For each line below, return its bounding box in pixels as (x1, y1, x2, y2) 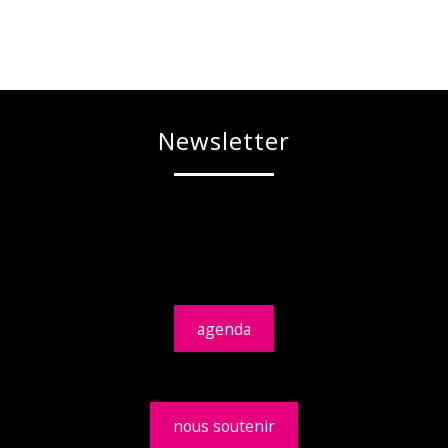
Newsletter (158, 124, 290, 158)
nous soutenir (173, 414, 275, 437)
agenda (197, 317, 251, 340)
